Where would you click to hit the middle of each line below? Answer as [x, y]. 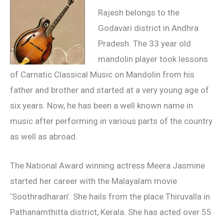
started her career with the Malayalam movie [93, 181]
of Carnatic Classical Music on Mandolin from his [102, 75]
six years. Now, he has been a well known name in [101, 106]
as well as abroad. [44, 137]
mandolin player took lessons [153, 59]
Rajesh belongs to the [138, 13]
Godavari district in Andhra [148, 28]
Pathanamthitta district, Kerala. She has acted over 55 [111, 212]
